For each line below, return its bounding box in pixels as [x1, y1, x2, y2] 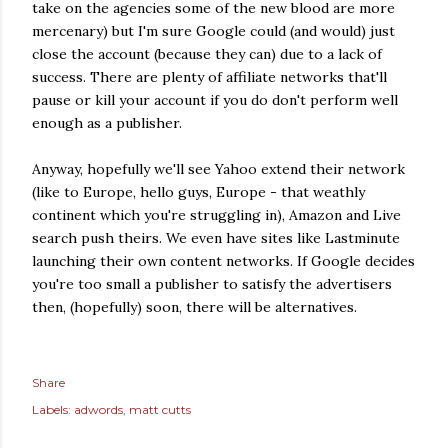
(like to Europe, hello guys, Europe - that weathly [32, 183, 365, 201]
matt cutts [129, 402, 191, 417]
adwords [74, 402, 123, 417]
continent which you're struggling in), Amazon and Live [32, 206, 401, 224]
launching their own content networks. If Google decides [32, 252, 415, 270]
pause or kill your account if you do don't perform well [32, 91, 398, 109]
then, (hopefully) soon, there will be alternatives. [32, 298, 357, 316]
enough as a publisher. [32, 114, 182, 132]
